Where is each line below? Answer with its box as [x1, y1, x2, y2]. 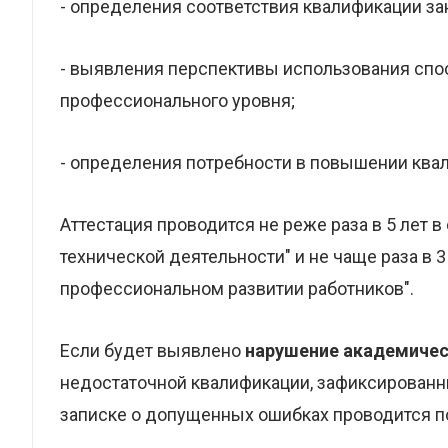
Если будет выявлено [60, 340, 245, 361]
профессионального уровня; [60, 90, 295, 111]
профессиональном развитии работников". [60, 278, 414, 299]
